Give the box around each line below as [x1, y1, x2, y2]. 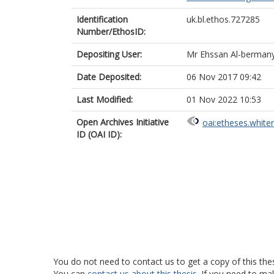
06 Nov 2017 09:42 [187, 71, 261, 83]
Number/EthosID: [76, 26, 146, 37]
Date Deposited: [76, 71, 141, 83]
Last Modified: [76, 94, 133, 105]
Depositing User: [76, 48, 142, 60]
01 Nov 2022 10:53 [187, 94, 261, 105]
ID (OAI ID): [76, 128, 122, 140]
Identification [76, 13, 128, 25]
